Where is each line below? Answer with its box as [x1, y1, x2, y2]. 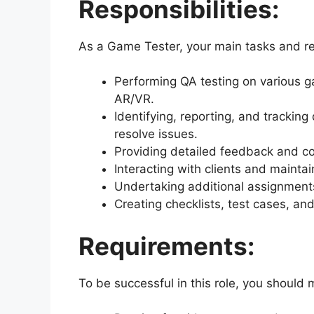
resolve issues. [114, 127, 198, 142]
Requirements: [78, 231, 254, 261]
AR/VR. [114, 92, 154, 107]
